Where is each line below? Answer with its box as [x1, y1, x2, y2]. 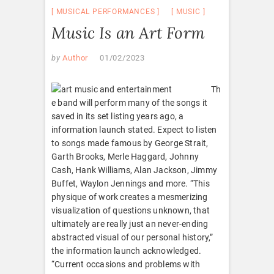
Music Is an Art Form [51, 22, 205, 43]
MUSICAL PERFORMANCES [56, 7, 155, 16]
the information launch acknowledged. [51, 245, 202, 256]
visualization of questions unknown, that [51, 205, 210, 215]
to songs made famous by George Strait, [51, 138, 209, 148]
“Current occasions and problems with [51, 259, 201, 269]
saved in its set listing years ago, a [51, 111, 184, 121]
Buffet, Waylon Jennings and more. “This [51, 178, 210, 188]
